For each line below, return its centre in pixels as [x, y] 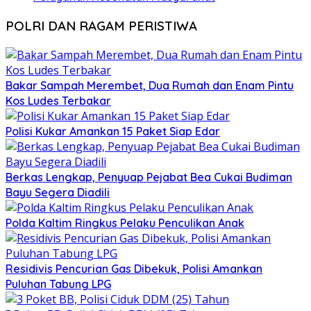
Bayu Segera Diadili [58, 192]
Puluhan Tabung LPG [58, 284]
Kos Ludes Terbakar [58, 100]
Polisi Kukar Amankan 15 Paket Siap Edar [113, 131]
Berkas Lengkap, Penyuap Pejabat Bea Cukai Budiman [149, 177]
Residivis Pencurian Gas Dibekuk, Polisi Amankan [134, 268]
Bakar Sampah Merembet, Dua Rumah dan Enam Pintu [150, 85]
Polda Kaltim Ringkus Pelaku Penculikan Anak [125, 222]
